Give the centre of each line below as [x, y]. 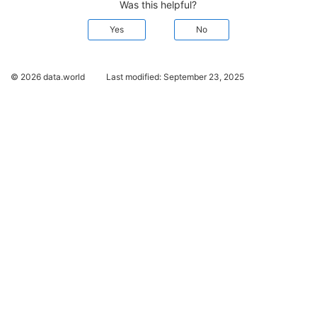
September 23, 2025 [204, 76]
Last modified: [135, 76]
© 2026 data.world [48, 76]
